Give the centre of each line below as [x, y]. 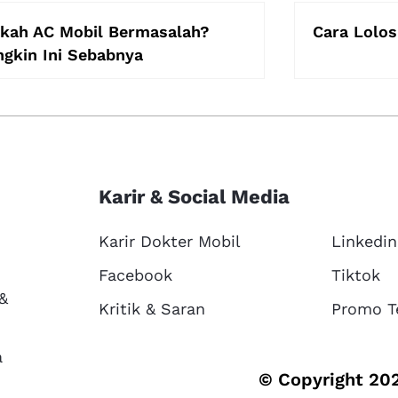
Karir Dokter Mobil [169, 241]
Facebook [135, 275]
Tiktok [355, 275]
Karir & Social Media [194, 196]
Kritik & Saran [151, 308]
